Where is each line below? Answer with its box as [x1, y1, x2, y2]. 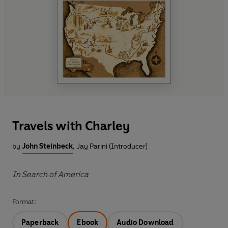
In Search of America [12, 169, 89, 180]
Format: [12, 197, 36, 207]
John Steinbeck [22, 142, 73, 151]
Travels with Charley [12, 119, 130, 134]
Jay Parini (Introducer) [77, 142, 148, 151]
